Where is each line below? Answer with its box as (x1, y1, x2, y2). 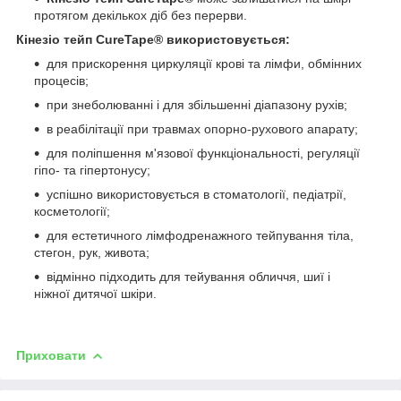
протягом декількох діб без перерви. (34, 7, 247, 22)
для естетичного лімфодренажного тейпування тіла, (47, 227, 354, 243)
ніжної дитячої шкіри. (34, 286, 157, 301)
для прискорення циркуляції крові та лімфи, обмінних (47, 55, 362, 71)
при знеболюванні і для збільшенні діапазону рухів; (47, 97, 347, 112)
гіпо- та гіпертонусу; (34, 162, 150, 177)
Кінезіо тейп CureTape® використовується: (16, 31, 290, 47)
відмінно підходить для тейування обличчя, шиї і (47, 269, 330, 284)
